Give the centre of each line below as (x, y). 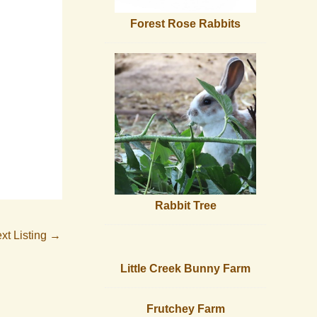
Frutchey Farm (185, 309)
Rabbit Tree (185, 206)
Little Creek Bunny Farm (185, 269)
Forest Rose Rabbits (185, 24)
